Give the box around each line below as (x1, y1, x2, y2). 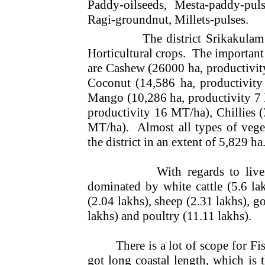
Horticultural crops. (88, 46, 186, 60)
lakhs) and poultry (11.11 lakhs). (88, 208, 251, 223)
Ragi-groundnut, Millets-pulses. (88, 12, 248, 27)
